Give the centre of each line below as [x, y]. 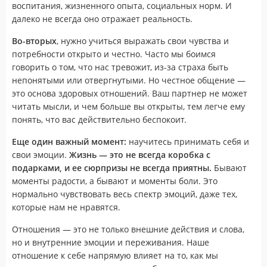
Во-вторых [34, 41]
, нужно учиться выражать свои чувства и [143, 41]
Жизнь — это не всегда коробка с [140, 154]
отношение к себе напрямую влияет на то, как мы [115, 255]
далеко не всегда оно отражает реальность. [102, 18]
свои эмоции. [41, 154]
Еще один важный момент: [69, 141]
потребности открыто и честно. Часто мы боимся [114, 54]
